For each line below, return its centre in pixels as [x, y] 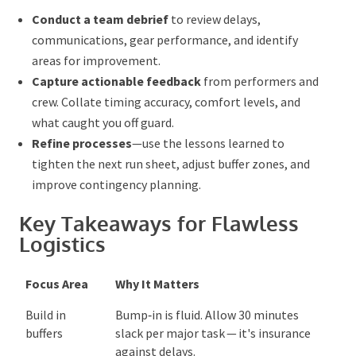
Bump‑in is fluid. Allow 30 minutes [206, 310]
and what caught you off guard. [113, 117]
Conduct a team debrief [99, 14]
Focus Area [56, 279]
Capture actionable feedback [115, 76]
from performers [248, 76]
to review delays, [213, 14]
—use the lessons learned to [207, 138]
